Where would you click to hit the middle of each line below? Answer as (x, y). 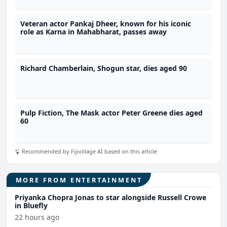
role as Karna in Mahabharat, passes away (94, 31)
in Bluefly (31, 205)
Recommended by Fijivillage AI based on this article (89, 152)
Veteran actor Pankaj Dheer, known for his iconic (106, 23)
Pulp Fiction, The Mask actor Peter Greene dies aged (112, 112)
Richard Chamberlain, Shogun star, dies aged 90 (104, 68)
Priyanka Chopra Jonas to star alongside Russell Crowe (110, 197)
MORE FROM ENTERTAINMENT (79, 180)
